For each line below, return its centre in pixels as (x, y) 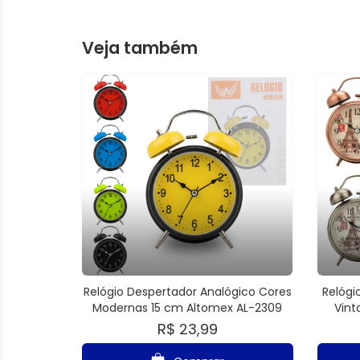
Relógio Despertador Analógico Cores (187, 291)
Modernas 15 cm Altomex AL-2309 (188, 307)
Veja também (140, 47)
